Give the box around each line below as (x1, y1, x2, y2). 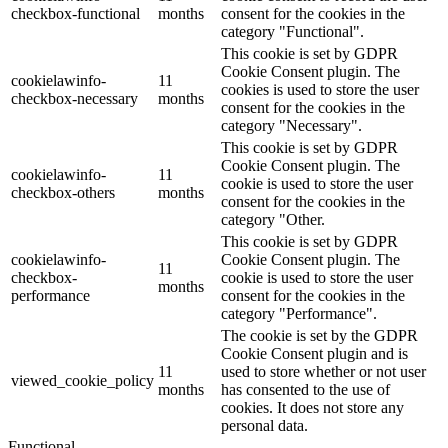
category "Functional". (221, 22, 364, 40)
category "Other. (221, 210, 325, 228)
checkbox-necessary (11, 89, 138, 107)
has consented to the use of (221, 380, 390, 398)
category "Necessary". (221, 116, 362, 134)
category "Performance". (221, 304, 377, 322)
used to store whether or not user (221, 362, 426, 380)
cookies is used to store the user (221, 80, 419, 98)
